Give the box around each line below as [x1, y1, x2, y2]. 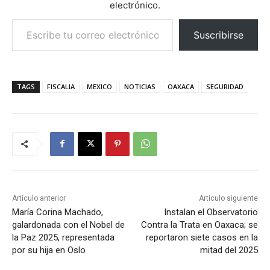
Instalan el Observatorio [163, 206, 258, 218]
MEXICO [87, 81, 112, 91]
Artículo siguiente [198, 193, 258, 202]
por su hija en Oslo [12, 244, 86, 256]
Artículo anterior [12, 193, 66, 202]
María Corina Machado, [12, 206, 103, 218]
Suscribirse [193, 28, 243, 41]
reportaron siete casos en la [145, 231, 258, 243]
